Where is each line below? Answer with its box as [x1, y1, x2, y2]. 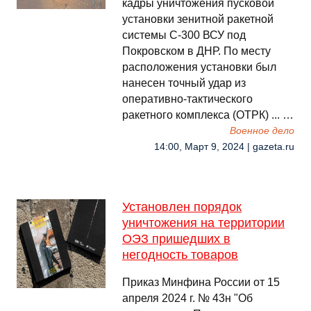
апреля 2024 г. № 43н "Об [122, 292, 253, 304]
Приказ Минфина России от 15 [122, 276, 280, 288]
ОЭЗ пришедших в [122, 232, 230, 246]
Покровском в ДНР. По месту [122, 45, 271, 57]
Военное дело [230, 126, 294, 136]
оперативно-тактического [122, 93, 253, 105]
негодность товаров [122, 248, 238, 262]
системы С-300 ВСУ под [122, 29, 246, 41]
